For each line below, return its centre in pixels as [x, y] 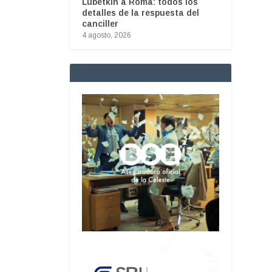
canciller [100, 23]
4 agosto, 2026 [106, 35]
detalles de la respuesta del [140, 12]
